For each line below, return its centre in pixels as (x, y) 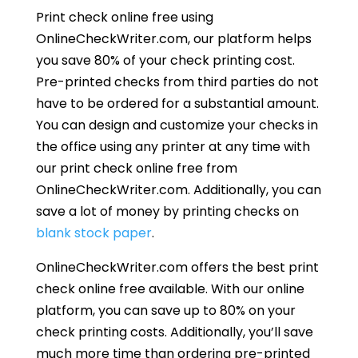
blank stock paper (93, 233)
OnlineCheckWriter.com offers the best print (177, 267)
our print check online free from (136, 168)
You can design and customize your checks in (177, 125)
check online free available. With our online (170, 288)
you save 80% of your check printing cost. (165, 60)
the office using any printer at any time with (173, 146)
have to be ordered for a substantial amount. (177, 103)
